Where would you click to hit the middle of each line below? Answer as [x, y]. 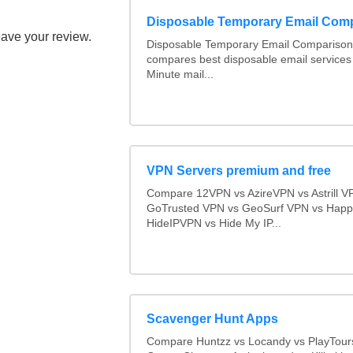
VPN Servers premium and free [238, 170]
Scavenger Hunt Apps [212, 319]
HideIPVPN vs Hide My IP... [214, 223]
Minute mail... [180, 75]
